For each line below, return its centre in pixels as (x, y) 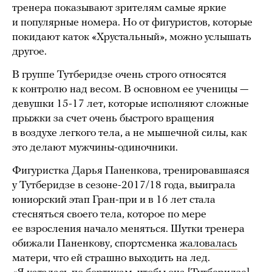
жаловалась (209, 244)
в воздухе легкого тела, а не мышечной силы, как (130, 134)
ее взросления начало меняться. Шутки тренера (128, 229)
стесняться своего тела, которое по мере (109, 215)
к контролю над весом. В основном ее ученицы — (130, 90)
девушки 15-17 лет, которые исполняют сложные (131, 104)
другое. (29, 52)
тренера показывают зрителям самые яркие (119, 8)
